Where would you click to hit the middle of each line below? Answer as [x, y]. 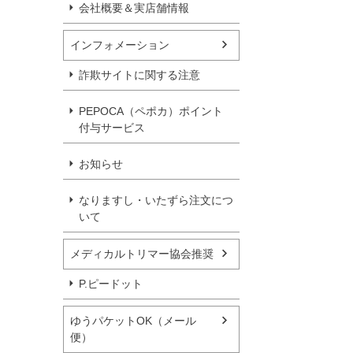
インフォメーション [120, 45]
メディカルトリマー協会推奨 [142, 253]
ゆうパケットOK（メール [133, 320]
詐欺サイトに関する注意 [139, 74]
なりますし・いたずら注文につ [156, 200]
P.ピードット [111, 283]
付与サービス [112, 127]
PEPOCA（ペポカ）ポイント [151, 111]
